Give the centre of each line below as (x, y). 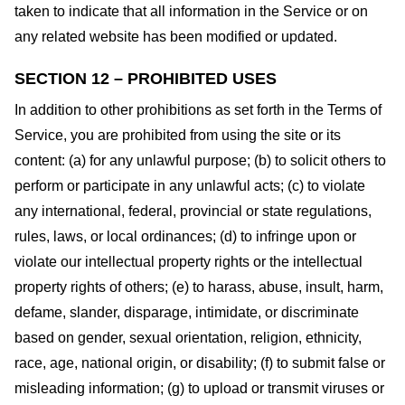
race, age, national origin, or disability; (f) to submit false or (200, 363)
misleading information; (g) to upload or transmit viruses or (199, 389)
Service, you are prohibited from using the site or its (178, 136)
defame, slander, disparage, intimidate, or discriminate (187, 313)
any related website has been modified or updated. (176, 36)
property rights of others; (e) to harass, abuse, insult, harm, (199, 287)
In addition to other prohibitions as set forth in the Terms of (198, 110)
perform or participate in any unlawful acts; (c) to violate (190, 186)
